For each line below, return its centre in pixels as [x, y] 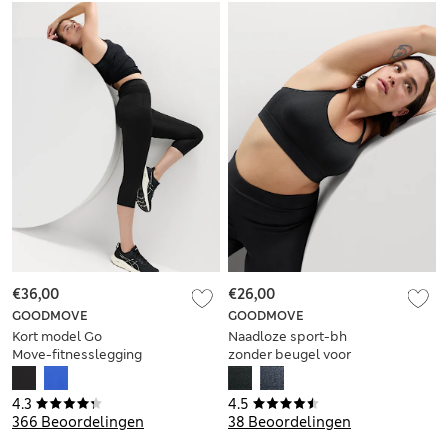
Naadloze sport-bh [287, 337]
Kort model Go [57, 337]
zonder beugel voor [289, 355]
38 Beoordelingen [289, 422]
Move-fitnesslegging [77, 355]
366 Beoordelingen [78, 422]
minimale [256, 373]
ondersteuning [274, 391]
